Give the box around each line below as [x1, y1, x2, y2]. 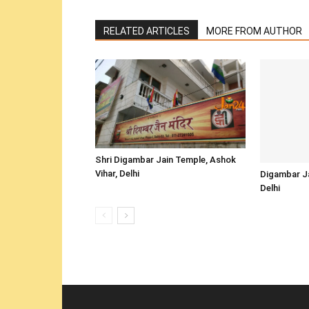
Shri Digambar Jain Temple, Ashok [95, 154, 236, 166]
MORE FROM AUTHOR [206, 26, 302, 37]
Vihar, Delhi [95, 168, 139, 179]
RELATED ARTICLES [103, 26, 190, 37]
